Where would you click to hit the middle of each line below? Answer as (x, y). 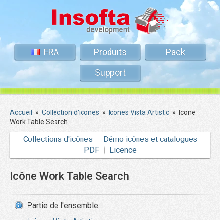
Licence (123, 150)
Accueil (21, 112)
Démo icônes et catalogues (150, 139)
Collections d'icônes (58, 139)
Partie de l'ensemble (63, 206)
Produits (110, 52)
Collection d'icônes (70, 112)
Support (110, 72)
